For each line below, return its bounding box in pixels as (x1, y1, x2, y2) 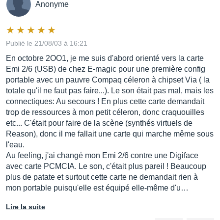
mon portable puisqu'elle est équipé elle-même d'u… (6, 184, 189, 192)
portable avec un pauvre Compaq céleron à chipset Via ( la (6, 76, 210, 84)
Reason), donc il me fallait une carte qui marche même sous (6, 130, 214, 138)
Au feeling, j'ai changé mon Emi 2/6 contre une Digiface (6, 151, 198, 160)
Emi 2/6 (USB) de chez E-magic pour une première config (6, 65, 205, 73)
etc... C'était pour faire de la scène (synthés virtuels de (6, 119, 192, 127)
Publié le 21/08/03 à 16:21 (6, 39, 87, 47)
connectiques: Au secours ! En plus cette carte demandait (6, 97, 204, 106)
